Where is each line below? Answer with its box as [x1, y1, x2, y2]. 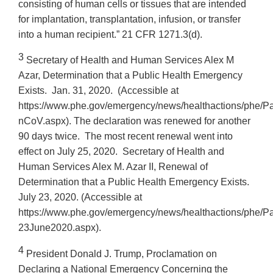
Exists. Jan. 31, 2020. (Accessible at [18, 85, 179, 96]
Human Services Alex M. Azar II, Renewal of [18, 161, 208, 172]
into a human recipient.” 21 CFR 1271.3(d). [18, 29, 202, 40]
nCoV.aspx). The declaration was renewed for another [18, 116, 250, 127]
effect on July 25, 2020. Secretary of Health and [18, 146, 224, 157]
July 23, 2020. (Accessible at [18, 192, 142, 203]
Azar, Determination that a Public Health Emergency [18, 70, 243, 81]
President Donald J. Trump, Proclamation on [24, 248, 217, 259]
